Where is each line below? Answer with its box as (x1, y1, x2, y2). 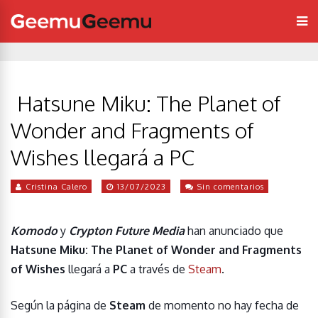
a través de (127, 262, 188, 276)
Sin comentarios (197, 182, 264, 192)
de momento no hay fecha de (146, 298, 299, 312)
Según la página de (11, 298, 109, 312)
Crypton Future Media (69, 224, 185, 238)
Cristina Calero (26, 182, 87, 192)
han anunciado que (185, 224, 283, 238)
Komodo (11, 224, 57, 238)
